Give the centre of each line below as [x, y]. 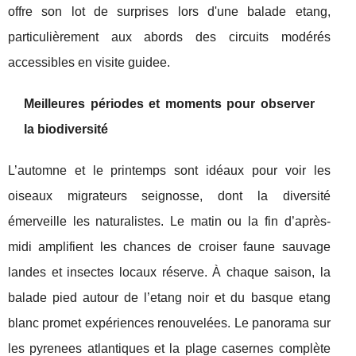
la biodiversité [66, 129]
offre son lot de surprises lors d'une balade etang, [169, 12]
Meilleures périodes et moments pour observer [169, 104]
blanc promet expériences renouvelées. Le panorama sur [169, 323]
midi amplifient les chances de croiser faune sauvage [169, 247]
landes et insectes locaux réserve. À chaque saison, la [169, 272]
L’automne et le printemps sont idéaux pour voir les [169, 170]
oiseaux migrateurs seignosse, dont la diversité [169, 196]
